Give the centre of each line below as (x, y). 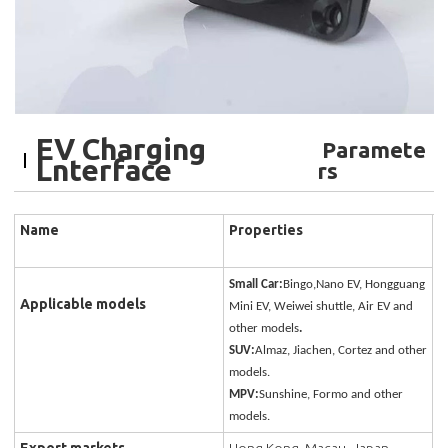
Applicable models (83, 304)
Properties (266, 230)
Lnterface (104, 170)
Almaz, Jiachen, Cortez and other (341, 351)
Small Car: (256, 285)
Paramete (371, 150)
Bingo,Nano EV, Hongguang (354, 285)
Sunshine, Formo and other (331, 395)
